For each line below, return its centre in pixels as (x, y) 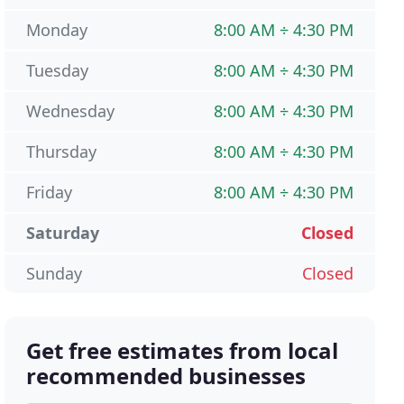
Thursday (62, 152)
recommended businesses (166, 376)
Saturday (63, 233)
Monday (57, 30)
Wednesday (71, 111)
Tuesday (58, 71)
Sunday (55, 274)
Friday (50, 193)
